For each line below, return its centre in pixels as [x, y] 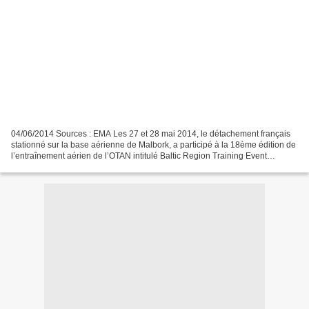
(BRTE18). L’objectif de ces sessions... [82, 167]
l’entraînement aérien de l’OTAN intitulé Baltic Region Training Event [139, 156]
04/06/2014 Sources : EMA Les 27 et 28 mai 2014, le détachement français [151, 133]
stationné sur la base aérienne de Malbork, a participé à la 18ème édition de [153, 144]
